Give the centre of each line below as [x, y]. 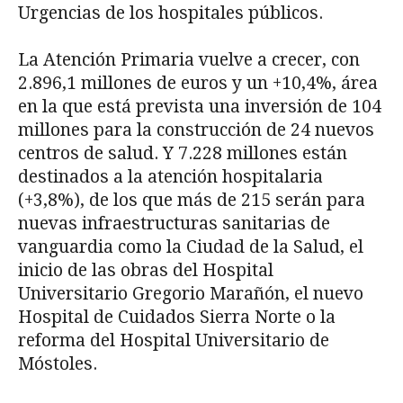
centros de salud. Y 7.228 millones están [183, 153]
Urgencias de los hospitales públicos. [170, 13]
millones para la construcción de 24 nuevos [196, 130]
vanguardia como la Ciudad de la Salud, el [191, 246]
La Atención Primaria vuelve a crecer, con [189, 59]
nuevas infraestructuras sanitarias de [174, 223]
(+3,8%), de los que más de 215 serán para [192, 200]
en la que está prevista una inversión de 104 [200, 106]
